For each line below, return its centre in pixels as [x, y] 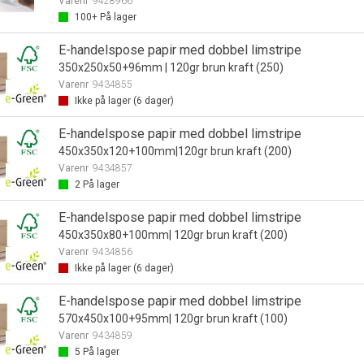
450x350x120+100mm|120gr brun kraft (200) [175, 151]
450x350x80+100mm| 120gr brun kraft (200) [173, 235]
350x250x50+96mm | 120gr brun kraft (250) [171, 67]
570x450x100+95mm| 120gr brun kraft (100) [173, 318]
